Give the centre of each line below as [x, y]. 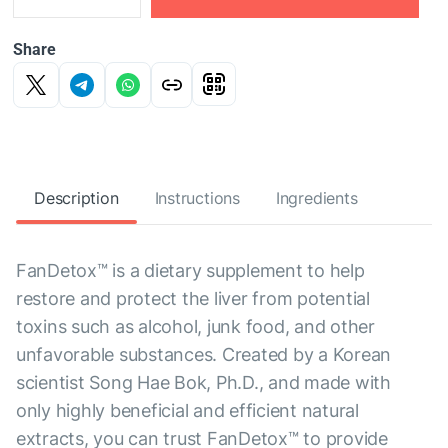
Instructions [197, 198]
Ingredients [316, 198]
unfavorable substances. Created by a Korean [204, 355]
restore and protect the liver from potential [193, 299]
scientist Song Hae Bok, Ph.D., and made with [203, 383]
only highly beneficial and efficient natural [187, 411]
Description [76, 198]
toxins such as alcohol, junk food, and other [195, 327]
